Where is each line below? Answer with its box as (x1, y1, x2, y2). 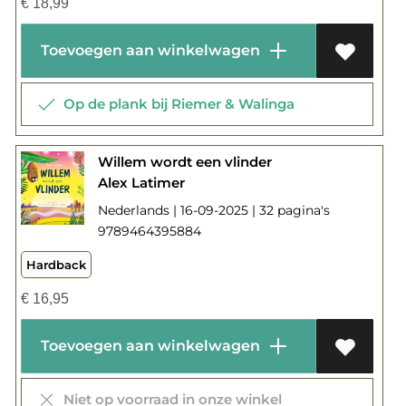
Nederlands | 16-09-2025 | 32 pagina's (97, 201, 330, 218)
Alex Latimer (97, 173, 185, 191)
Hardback (25, 256, 86, 272)
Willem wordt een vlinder (97, 152, 272, 170)
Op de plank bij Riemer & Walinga (55, 94, 295, 112)
